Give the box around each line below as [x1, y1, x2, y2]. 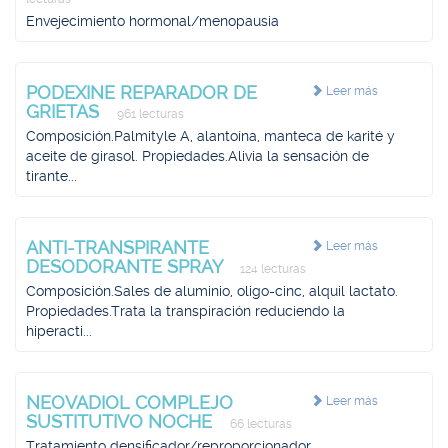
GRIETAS [26, 101, 104, 122]
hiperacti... [26, 323, 92, 339]
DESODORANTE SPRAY [26, 256, 227, 277]
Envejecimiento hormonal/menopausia [26, 13, 279, 29]
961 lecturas [114, 107, 184, 121]
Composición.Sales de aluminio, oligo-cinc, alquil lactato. [26, 283, 398, 299]
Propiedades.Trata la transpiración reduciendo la [26, 303, 345, 319]
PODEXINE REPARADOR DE [26, 82, 257, 103]
